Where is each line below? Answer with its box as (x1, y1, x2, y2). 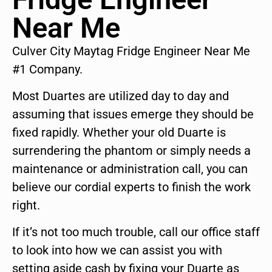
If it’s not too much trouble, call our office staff (12, 225, 260, 240)
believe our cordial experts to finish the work (12, 180, 251, 195)
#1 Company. (12, 61, 83, 76)
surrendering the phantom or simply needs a (12, 143, 251, 158)
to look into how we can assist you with (12, 243, 222, 258)
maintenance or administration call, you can (12, 161, 248, 177)
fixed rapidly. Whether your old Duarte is (12, 125, 226, 140)
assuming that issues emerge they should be (12, 107, 254, 122)
